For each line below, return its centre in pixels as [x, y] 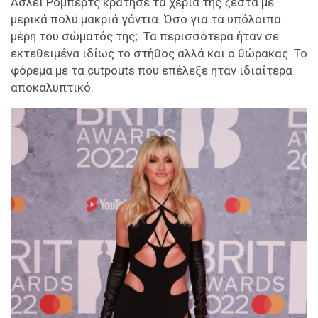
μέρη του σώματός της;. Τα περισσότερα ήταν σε [145, 37]
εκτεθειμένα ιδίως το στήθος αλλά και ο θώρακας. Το [159, 54]
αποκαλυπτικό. [52, 88]
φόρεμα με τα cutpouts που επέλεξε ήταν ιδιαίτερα [152, 71]
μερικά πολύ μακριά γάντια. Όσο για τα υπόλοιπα [146, 20]
